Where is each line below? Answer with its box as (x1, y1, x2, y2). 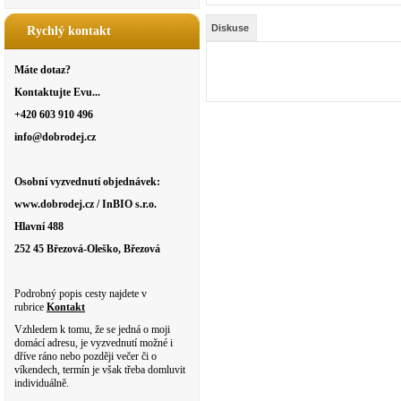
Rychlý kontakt (27, 24, 111, 38)
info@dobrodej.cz (14, 131, 96, 143)
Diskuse (211, 22, 249, 34)
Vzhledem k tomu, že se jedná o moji (14, 323, 170, 336)
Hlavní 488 (14, 220, 64, 233)
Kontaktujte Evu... (14, 86, 100, 98)
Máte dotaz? (14, 64, 71, 76)
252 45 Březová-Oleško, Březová (14, 243, 160, 255)
